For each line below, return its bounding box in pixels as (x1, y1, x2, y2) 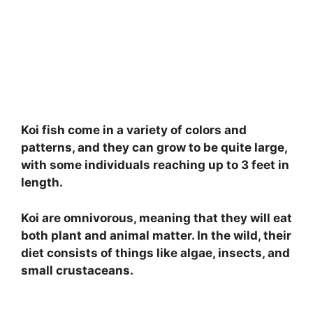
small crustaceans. (21, 263, 133, 277)
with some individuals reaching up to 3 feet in (21, 158, 289, 173)
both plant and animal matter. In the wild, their (21, 228, 291, 242)
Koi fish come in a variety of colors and (21, 123, 247, 138)
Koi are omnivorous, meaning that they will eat (21, 210, 292, 225)
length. (21, 175, 63, 190)
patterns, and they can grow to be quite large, (21, 140, 287, 155)
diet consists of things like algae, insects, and (21, 245, 290, 260)
